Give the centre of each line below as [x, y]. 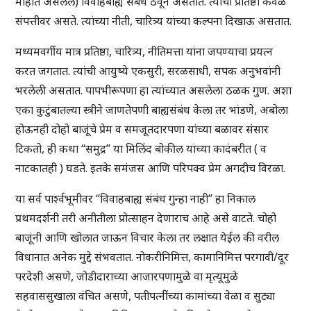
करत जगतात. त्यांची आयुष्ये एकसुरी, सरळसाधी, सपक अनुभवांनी [148, 71]
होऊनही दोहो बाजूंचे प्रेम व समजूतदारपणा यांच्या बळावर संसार [142, 129]
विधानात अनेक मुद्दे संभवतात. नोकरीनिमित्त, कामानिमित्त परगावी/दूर [152, 257]
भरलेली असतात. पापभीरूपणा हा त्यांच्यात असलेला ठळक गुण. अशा [154, 91]
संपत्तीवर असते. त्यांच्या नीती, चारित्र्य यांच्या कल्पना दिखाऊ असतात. [154, 21]
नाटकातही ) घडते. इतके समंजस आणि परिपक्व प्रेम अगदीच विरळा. [152, 168]
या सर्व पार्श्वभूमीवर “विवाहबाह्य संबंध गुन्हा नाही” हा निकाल [136, 199]
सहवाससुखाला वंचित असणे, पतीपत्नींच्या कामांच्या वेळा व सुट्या [145, 296]
